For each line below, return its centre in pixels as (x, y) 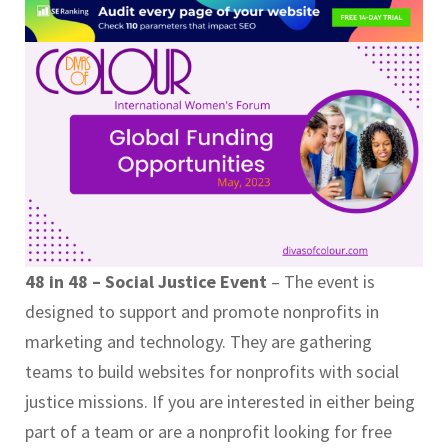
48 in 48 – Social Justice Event (146, 281)
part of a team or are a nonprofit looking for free (208, 431)
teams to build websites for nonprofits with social (212, 371)
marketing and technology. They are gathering (198, 341)
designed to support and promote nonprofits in (202, 311)
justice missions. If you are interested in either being (220, 401)
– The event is (321, 281)
